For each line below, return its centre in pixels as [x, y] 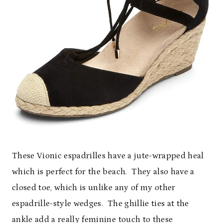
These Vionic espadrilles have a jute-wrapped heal [108, 156]
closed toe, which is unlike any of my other [94, 187]
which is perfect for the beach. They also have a [103, 171]
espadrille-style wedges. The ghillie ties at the [101, 203]
